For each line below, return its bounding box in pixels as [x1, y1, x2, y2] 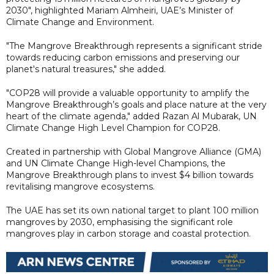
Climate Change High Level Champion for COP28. [6, 122, 223, 133]
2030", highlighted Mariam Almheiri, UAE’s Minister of [6, 4, 233, 16]
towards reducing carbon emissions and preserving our [6, 51, 240, 63]
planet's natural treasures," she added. [6, 63, 166, 75]
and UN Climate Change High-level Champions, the [6, 157, 226, 169]
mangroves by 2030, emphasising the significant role [6, 216, 233, 228]
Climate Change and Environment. [6, 16, 154, 28]
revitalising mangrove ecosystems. [6, 180, 157, 192]
